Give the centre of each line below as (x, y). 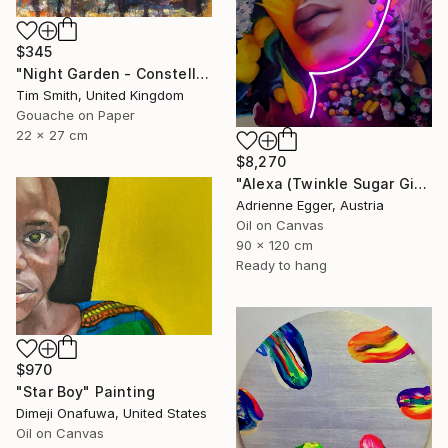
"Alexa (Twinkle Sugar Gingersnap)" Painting (420, 183)
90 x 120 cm (274, 244)
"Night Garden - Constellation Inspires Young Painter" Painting (202, 73)
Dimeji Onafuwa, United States (111, 412)
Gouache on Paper (75, 114)
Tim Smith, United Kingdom (100, 94)
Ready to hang (281, 264)
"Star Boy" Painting (86, 391)
